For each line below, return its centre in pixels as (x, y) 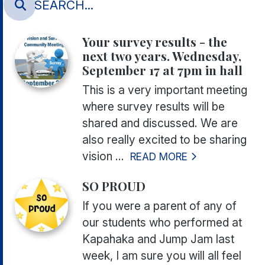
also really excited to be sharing (164, 140)
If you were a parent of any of (159, 206)
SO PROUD (114, 186)
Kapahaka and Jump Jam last (158, 239)
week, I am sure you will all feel (162, 256)
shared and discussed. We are (160, 123)
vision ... (103, 156)
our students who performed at (162, 223)
